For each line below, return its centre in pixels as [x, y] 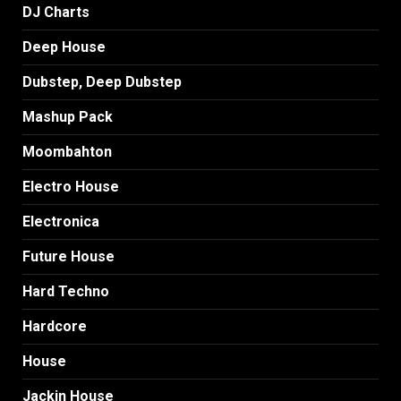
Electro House [71, 186]
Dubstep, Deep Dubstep [102, 81]
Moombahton [67, 151]
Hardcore [55, 326]
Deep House [64, 47]
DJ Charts [56, 12]
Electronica [61, 221]
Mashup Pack [68, 116]
